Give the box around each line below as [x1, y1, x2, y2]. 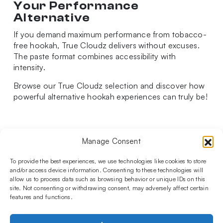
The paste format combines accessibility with [13, 51, 176, 62]
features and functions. [10, 193, 73, 201]
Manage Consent [82, 136, 141, 146]
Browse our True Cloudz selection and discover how [13, 81, 205, 91]
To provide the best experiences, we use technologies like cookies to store [10, 157, 207, 165]
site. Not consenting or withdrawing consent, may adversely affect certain [10, 184, 209, 192]
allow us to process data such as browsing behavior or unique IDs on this [10, 175, 206, 183]
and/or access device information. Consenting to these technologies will [10, 166, 204, 174]
